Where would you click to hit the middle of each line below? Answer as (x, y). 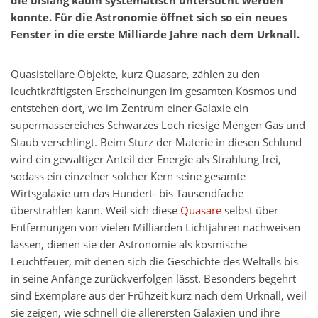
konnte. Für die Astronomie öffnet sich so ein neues (149, 18)
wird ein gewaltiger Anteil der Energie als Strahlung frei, (146, 160)
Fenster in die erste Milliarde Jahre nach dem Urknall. (155, 35)
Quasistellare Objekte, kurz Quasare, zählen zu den (135, 75)
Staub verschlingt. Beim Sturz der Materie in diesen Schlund (156, 143)
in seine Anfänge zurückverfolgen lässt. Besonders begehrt (153, 279)
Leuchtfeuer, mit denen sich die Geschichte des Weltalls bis (154, 262)
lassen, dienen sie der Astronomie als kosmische (129, 245)
